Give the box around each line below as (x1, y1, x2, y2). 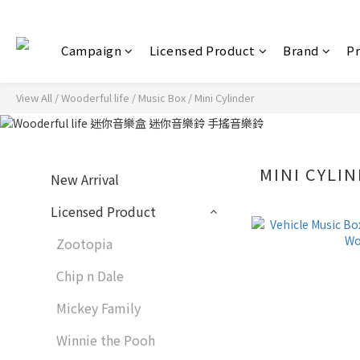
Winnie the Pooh (56, 330, 155, 350)
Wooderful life (61, 90, 129, 105)
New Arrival (51, 170, 119, 190)
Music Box (138, 90, 186, 105)
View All (16, 90, 52, 105)
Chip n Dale (56, 266, 124, 286)
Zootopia (56, 234, 112, 254)
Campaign (61, 42, 121, 59)
